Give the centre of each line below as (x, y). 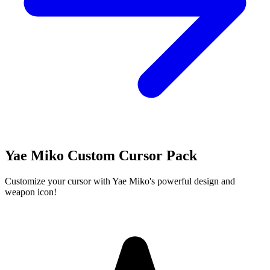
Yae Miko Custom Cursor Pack (101, 155)
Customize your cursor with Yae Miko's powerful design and (120, 181)
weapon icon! (31, 192)
